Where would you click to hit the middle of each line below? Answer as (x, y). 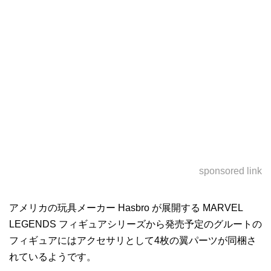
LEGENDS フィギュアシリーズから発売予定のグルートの (135, 224)
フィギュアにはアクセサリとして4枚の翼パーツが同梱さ (133, 240)
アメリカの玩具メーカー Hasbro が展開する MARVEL (126, 208)
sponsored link (230, 171)
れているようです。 (53, 257)
